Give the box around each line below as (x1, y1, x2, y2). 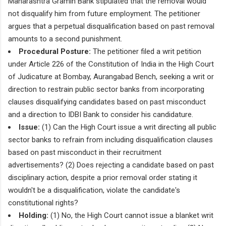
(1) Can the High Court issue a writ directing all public (40, 122, 216, 132)
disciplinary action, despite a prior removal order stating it (8, 173, 197, 182)
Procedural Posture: (19, 46, 91, 56)
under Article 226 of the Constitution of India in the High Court (8, 59, 214, 69)
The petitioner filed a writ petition (91, 46, 201, 56)
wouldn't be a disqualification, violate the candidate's (8, 185, 180, 195)
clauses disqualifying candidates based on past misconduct (8, 97, 206, 106)
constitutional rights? (8, 198, 78, 207)
